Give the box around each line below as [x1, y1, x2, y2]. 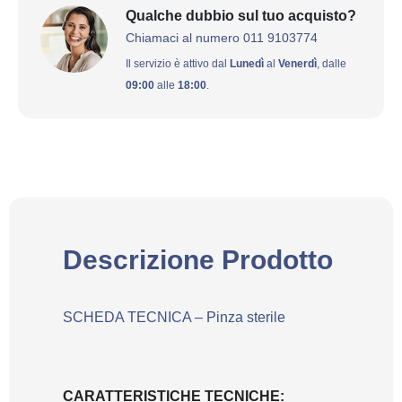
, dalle [317, 57, 346, 71]
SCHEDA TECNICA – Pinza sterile [63, 309, 285, 325]
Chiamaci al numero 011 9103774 [126, 31, 318, 46]
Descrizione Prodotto [63, 244, 333, 275]
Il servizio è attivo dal [126, 57, 230, 71]
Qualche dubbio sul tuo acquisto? [126, 8, 356, 24]
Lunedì [230, 57, 264, 71]
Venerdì [278, 57, 317, 71]
